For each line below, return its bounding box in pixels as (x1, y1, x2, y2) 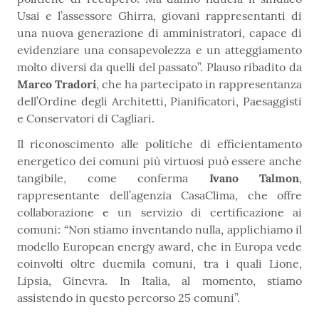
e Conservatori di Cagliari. (17, 111, 155, 126)
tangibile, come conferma (17, 171, 209, 186)
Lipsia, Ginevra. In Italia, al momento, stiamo (17, 273, 302, 288)
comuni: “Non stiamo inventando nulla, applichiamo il (17, 222, 302, 237)
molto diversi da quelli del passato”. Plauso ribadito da (17, 60, 302, 75)
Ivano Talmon (209, 171, 299, 186)
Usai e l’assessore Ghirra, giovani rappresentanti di (17, 9, 302, 23)
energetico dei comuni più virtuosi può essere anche (17, 154, 302, 169)
